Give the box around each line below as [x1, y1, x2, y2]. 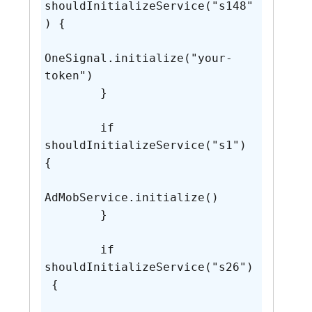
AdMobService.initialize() [44, 191, 219, 205]
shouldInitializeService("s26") [44, 260, 253, 274]
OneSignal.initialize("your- [44, 52, 233, 65]
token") [44, 69, 93, 83]
